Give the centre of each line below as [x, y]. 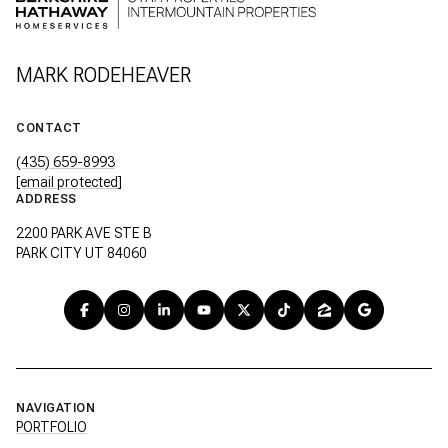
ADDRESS [46, 198]
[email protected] [69, 181]
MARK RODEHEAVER [103, 74]
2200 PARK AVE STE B [85, 232]
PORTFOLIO [51, 426]
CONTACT [49, 127]
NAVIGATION [55, 407]
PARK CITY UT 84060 [81, 252]
